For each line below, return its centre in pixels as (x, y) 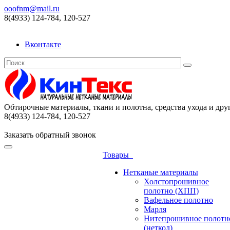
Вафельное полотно (178, 200)
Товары (118, 155)
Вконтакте (43, 44)
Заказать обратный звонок (50, 135)
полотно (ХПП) (171, 191)
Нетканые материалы (161, 172)
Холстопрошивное (176, 181)
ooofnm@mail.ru (32, 8)
